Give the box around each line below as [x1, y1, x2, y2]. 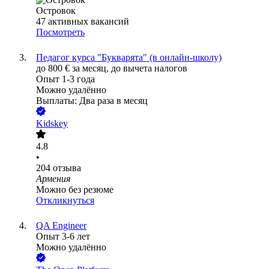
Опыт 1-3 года [36, 74, 95, 85]
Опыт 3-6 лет [36, 231, 90, 242]
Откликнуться [36, 195, 94, 206]
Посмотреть [36, 27, 85, 38]
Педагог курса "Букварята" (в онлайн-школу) [36, 52, 222, 63]
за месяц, [72, 63, 111, 74]
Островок [36, 5, 76, 16]
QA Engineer [36, 220, 86, 231]
